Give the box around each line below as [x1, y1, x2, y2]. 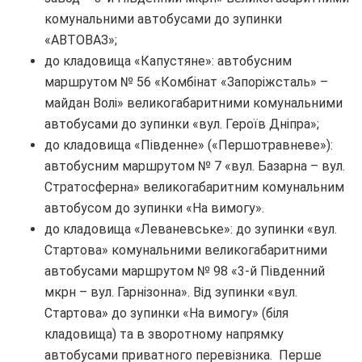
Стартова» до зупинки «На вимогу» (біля [44, 305, 288, 322]
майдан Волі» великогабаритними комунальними [44, 95, 343, 112]
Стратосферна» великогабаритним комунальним [44, 179, 344, 196]
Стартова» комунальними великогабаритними [44, 242, 327, 259]
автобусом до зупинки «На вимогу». [44, 200, 264, 217]
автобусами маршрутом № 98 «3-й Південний [44, 263, 325, 280]
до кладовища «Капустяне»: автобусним [44, 53, 292, 69]
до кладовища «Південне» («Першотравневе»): [44, 137, 333, 154]
